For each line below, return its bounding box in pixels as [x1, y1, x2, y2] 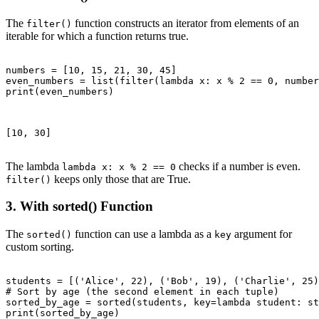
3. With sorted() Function [6, 199, 153, 214]
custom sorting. [6, 241, 74, 253]
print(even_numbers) [6, 85, 114, 97]
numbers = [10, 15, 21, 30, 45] [6, 64, 177, 75]
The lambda [6, 159, 62, 172]
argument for [231, 228, 292, 241]
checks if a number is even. [176, 159, 300, 172]
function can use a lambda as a [72, 228, 214, 241]
